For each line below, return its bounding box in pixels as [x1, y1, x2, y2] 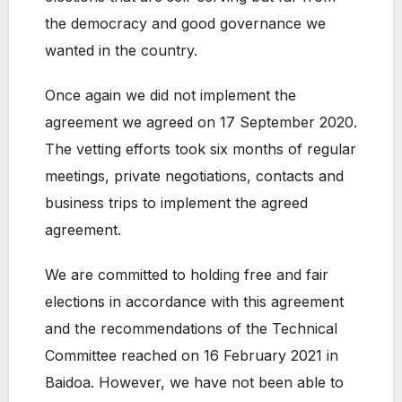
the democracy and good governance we [45, 14, 326, 33]
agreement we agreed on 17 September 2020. [45, 113, 357, 132]
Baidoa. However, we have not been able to [45, 373, 344, 392]
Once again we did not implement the [45, 86, 296, 105]
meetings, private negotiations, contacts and [45, 167, 344, 186]
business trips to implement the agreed [45, 194, 308, 213]
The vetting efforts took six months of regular [45, 140, 356, 159]
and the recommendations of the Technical [45, 319, 337, 338]
